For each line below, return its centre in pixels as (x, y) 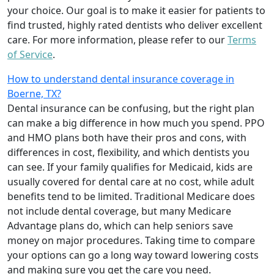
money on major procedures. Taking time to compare (131, 240)
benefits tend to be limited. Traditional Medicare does (131, 196)
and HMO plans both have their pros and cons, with (127, 137)
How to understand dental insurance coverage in (121, 79)
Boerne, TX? (34, 93)
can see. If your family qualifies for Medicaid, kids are (130, 167)
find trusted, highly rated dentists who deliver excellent (135, 25)
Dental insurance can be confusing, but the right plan (131, 108)
